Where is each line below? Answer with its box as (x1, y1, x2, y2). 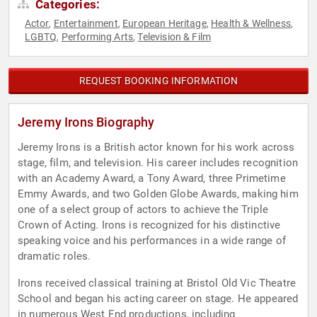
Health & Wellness (211, 18, 291, 30)
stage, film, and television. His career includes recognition (18, 156, 298, 170)
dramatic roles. (18, 250, 91, 263)
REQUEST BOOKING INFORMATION (79, 75, 238, 87)
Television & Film (137, 31, 212, 43)
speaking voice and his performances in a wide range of (18, 234, 287, 248)
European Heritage (122, 18, 207, 30)
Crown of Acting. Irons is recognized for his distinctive (18, 219, 281, 232)
